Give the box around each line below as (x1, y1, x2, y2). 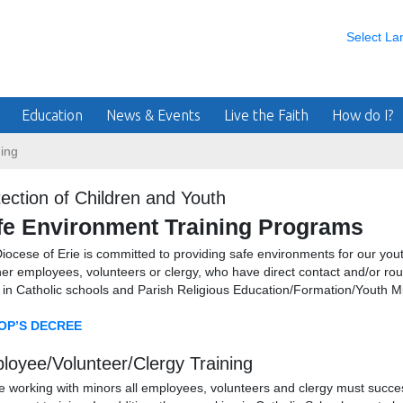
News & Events (106, 107, 201, 123)
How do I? (332, 107, 393, 123)
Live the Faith (224, 107, 309, 123)
